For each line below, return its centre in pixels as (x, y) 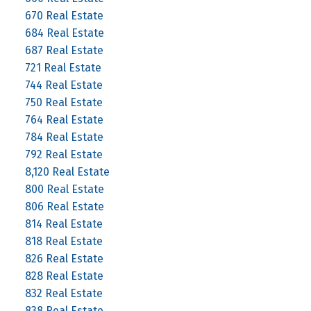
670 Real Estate (64, 15)
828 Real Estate (64, 276)
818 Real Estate (64, 241)
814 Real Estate (64, 224)
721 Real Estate (63, 67)
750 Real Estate (64, 102)
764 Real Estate (64, 119)
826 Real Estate (64, 258)
